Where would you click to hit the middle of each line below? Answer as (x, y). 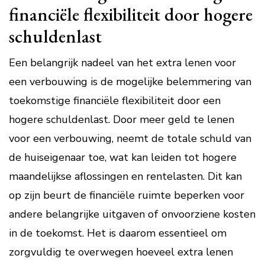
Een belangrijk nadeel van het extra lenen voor (122, 63)
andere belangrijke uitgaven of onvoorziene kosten (132, 214)
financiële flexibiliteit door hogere (131, 14)
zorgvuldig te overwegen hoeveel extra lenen (121, 252)
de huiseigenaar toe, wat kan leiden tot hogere (123, 157)
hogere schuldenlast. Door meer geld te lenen (122, 119)
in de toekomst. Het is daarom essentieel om (118, 233)
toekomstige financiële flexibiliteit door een (115, 101)
